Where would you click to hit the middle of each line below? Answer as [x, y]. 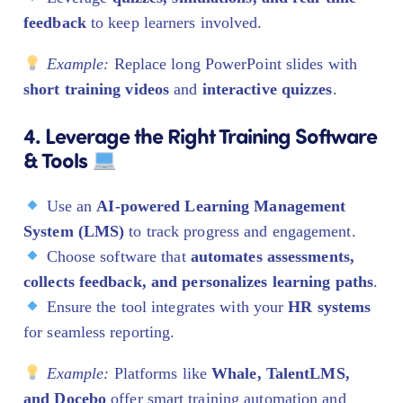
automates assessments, [272, 256]
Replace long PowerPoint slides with [233, 63]
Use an [69, 206]
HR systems [330, 306]
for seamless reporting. [99, 331]
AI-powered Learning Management [221, 206]
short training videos [97, 89]
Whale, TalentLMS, [281, 373]
